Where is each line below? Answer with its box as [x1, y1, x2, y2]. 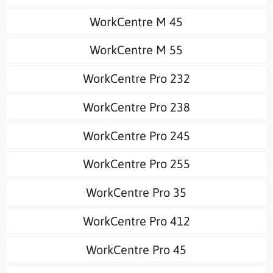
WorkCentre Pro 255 [82, 157, 190, 171]
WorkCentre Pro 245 [82, 128, 190, 143]
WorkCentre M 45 [90, 14, 183, 29]
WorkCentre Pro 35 [86, 185, 187, 199]
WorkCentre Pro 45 [86, 242, 187, 257]
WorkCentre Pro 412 [82, 213, 190, 228]
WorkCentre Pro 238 [82, 99, 190, 114]
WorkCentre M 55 [90, 43, 183, 57]
